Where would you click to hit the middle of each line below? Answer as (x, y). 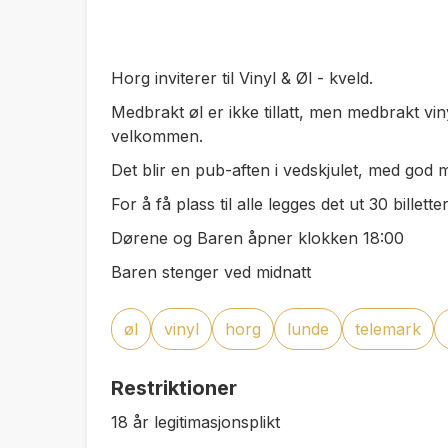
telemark (388, 329)
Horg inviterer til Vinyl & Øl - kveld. (242, 78)
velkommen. (157, 136)
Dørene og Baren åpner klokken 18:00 (257, 238)
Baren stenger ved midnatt (213, 272)
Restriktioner (174, 388)
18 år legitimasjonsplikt (195, 422)
